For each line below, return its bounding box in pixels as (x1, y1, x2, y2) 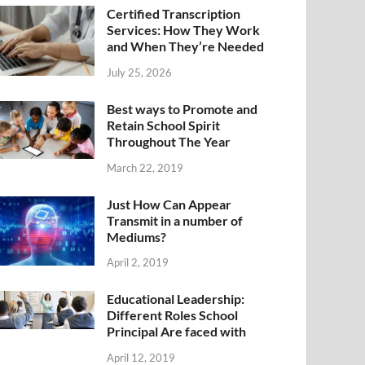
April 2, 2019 (107, 256, 169, 270)
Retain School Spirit (107, 117, 221, 133)
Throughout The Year (107, 133, 231, 149)
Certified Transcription (107, 6, 241, 21)
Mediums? (107, 228, 167, 244)
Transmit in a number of (107, 212, 244, 228)
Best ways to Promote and (107, 100, 258, 117)
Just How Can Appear (107, 196, 232, 212)
